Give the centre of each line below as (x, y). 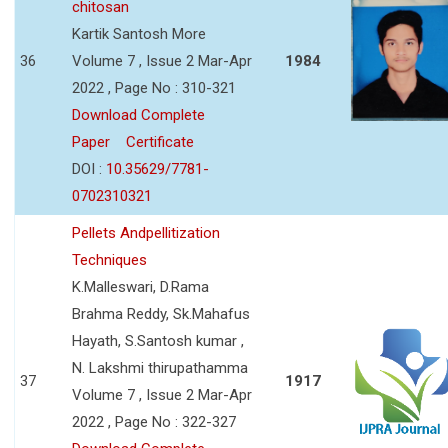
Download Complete (138, 114)
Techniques (109, 259)
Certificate (160, 141)
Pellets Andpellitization (146, 232)
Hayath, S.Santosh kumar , (158, 340)
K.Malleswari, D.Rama (140, 286)
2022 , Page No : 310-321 (154, 87)
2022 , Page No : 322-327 (154, 421)
